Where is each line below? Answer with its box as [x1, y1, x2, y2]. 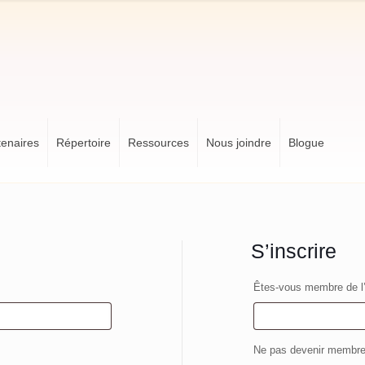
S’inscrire [250, 240, 336, 262]
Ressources [128, 136, 189, 149]
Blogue [288, 136, 324, 149]
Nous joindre [206, 136, 271, 149]
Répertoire [56, 136, 111, 149]
